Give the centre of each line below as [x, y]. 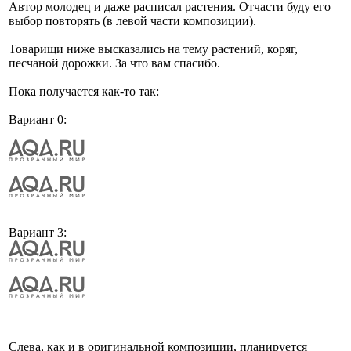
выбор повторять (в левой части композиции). [132, 20]
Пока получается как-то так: [84, 91]
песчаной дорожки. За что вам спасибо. [114, 63]
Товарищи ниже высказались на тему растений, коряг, [153, 49]
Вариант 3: [38, 232]
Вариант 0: [38, 119]
